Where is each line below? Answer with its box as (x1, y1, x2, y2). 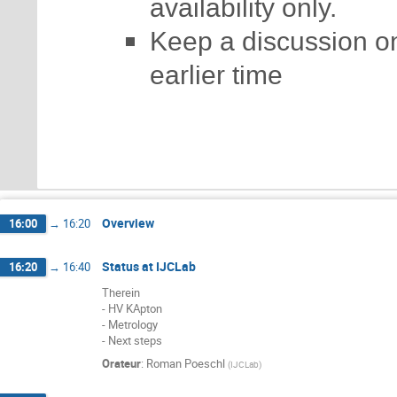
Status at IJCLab (102, 257, 196, 275)
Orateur (102, 355, 141, 372)
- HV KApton (102, 300, 162, 317)
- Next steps (102, 332, 162, 349)
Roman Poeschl (146, 355, 225, 372)
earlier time (150, 57, 283, 93)
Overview (102, 214, 154, 232)
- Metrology (102, 316, 158, 333)
